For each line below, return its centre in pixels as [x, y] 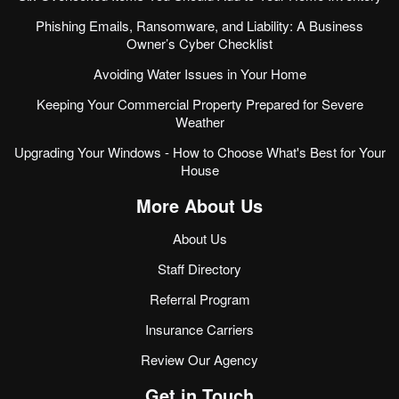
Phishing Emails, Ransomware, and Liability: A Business [199, 26]
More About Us [199, 206]
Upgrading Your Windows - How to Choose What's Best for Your [199, 152]
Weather [199, 122]
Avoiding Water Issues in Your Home [199, 74]
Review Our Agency [199, 360]
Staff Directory [199, 269]
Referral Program [199, 299]
